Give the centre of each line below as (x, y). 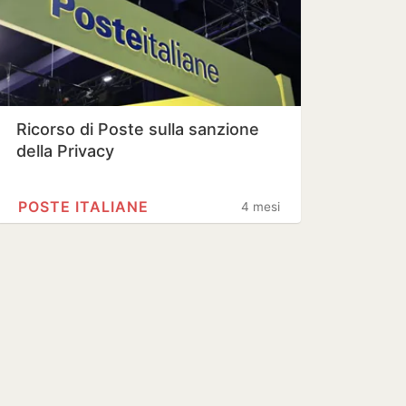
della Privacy (65, 151)
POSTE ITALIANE (83, 207)
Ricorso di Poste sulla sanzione (138, 129)
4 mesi (261, 207)
